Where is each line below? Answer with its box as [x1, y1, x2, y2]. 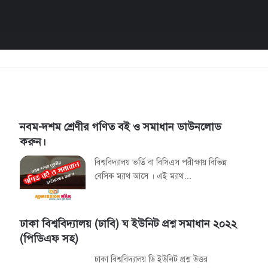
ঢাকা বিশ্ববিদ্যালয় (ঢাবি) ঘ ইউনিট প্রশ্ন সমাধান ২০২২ [20, 217, 237, 230]
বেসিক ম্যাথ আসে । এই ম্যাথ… [95, 170, 193, 181]
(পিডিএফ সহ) [20, 232, 79, 245]
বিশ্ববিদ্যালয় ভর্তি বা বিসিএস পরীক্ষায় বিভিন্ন [95, 157, 228, 167]
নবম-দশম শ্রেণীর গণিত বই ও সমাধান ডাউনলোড [20, 120, 222, 133]
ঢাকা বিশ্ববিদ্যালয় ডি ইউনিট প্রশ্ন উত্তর [95, 254, 208, 264]
